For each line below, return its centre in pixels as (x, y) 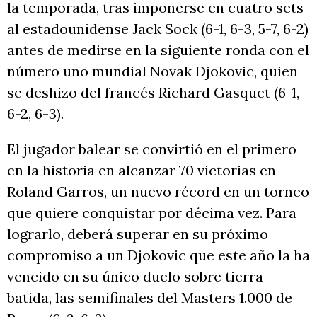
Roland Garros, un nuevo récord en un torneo (158, 191)
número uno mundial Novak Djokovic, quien (152, 71)
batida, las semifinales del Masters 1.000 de (150, 297)
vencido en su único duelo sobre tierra (135, 276)
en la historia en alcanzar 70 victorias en (142, 170)
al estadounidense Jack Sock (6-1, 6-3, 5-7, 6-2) (158, 28)
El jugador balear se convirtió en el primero (152, 149)
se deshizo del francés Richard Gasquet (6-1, (153, 92)
